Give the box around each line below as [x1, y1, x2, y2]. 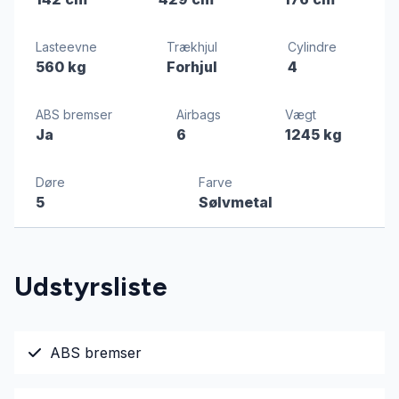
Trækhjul [167, 38, 218, 54]
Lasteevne [36, 38, 97, 54]
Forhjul [167, 57, 218, 76]
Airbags [176, 106, 221, 122]
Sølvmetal [199, 192, 273, 211]
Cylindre [287, 38, 337, 54]
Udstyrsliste [14, 269, 167, 303]
